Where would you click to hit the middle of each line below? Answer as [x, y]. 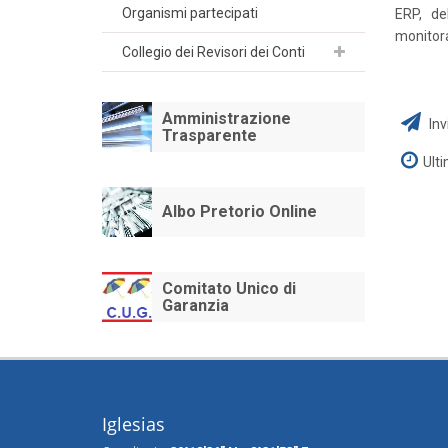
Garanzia [195, 305]
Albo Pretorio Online [239, 211]
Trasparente [209, 135]
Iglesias [133, 423]
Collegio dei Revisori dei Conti [213, 51]
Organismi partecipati [190, 12]
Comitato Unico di [229, 288]
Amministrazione [226, 118]
